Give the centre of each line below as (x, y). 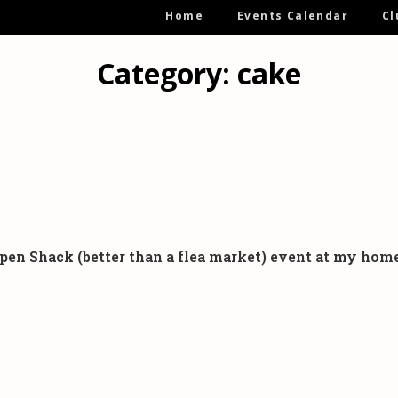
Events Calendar (292, 16)
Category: (167, 73)
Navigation (188, 33)
